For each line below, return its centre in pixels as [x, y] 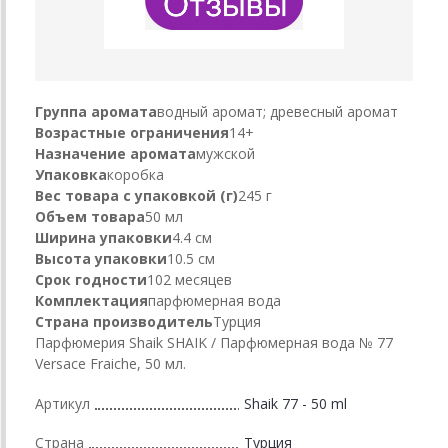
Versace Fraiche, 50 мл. [110, 363]
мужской [225, 153]
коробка [135, 174]
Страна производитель [124, 321]
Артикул [62, 403]
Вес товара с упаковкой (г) [136, 195]
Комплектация [91, 300]
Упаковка [71, 174]
